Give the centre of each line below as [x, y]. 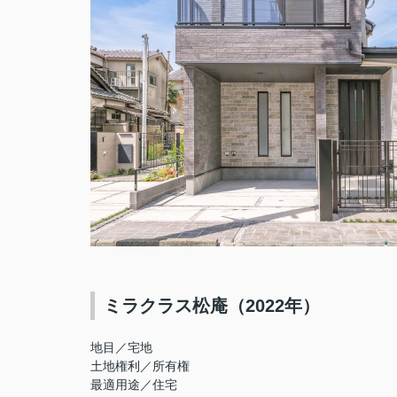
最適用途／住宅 [134, 385]
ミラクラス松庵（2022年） [212, 306]
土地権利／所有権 [140, 366]
